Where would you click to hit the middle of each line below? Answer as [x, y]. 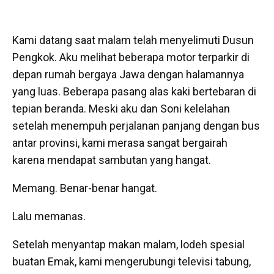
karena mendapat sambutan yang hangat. [112, 160]
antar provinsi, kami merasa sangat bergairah [120, 143]
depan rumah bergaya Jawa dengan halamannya [128, 75]
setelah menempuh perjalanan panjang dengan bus [136, 126]
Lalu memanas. [49, 217]
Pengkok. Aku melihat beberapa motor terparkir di [131, 57]
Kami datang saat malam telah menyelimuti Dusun [133, 40]
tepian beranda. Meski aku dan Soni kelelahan [121, 109]
